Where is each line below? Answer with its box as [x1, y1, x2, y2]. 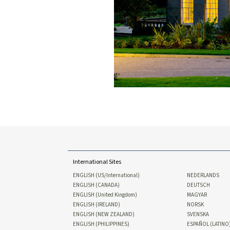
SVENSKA [186, 210, 209, 218]
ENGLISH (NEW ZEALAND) [73, 210, 135, 218]
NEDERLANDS [186, 171, 219, 179]
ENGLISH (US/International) [73, 171, 140, 179]
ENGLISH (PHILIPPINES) [73, 220, 129, 228]
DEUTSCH [186, 181, 210, 189]
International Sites [73, 157, 121, 166]
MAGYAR [186, 190, 207, 199]
